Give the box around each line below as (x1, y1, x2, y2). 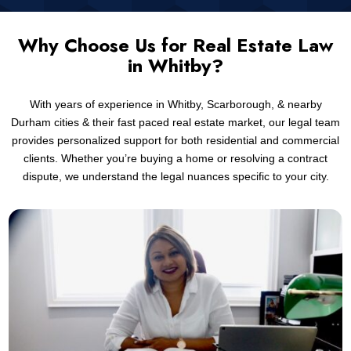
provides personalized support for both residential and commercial (12, 134, 339, 147)
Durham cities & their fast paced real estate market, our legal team (11, 116, 340, 128)
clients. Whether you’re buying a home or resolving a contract (24, 152, 327, 165)
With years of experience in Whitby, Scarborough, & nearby (29, 98, 322, 110)
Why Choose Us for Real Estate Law (18, 31, 333, 59)
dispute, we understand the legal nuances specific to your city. (22, 170, 329, 183)
